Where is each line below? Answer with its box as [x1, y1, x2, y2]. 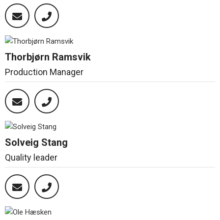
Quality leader [5, 152, 57, 163]
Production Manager [5, 66, 83, 77]
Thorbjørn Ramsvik [5, 51, 91, 63]
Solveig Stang [5, 136, 68, 148]
